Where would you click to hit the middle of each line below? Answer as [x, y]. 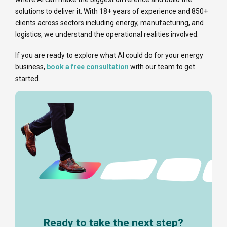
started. [28, 79]
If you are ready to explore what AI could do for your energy [109, 55]
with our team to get [162, 67]
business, [31, 67]
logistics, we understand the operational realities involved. [107, 35]
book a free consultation [88, 67]
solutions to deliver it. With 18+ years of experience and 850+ [111, 11]
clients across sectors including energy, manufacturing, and [109, 23]
